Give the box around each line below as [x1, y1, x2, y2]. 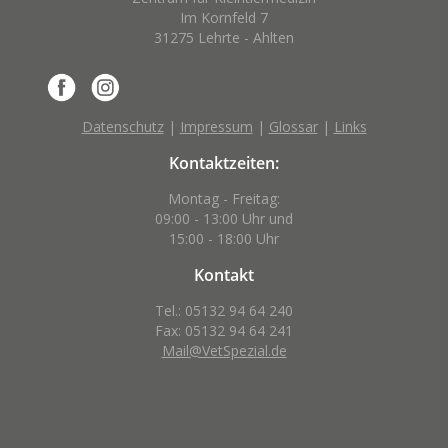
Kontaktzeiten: [169, 152, 279, 175]
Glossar [268, 117, 318, 137]
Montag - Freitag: [168, 189, 280, 209]
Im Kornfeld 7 [180, 8, 268, 28]
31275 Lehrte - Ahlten [154, 28, 294, 48]
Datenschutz [81, 117, 164, 137]
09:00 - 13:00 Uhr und [155, 209, 293, 229]
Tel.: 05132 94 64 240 [155, 301, 293, 321]
